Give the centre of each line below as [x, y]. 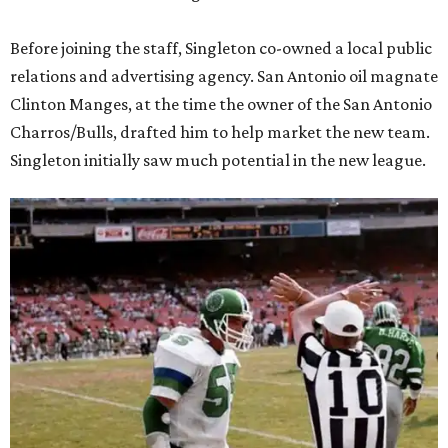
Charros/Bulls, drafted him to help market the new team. [220, 132]
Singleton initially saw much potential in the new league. [218, 160]
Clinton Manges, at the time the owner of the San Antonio [221, 104]
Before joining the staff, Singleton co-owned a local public [221, 48]
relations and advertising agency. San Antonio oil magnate [224, 76]
